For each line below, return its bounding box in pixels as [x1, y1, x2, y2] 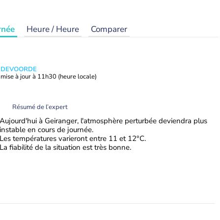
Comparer [91, 24, 127, 35]
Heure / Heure [27, 24, 79, 35]
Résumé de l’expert [12, 102, 68, 111]
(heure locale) [58, 72, 97, 81]
